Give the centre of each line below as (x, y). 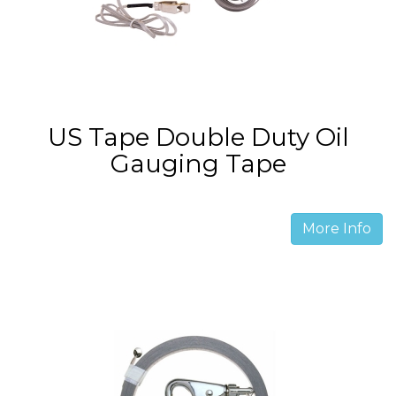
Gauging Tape (198, 164)
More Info (337, 228)
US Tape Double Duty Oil (198, 137)
